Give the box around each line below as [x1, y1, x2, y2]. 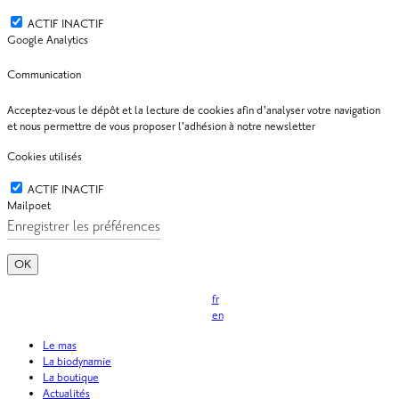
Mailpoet [7, 197, 51, 214]
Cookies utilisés [7, 148, 82, 165]
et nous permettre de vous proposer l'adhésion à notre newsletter [7, 118, 315, 134]
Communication [7, 67, 81, 84]
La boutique [43, 369, 99, 386]
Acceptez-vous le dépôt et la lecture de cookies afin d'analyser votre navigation [7, 102, 380, 118]
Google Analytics [7, 32, 88, 49]
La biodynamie [43, 353, 111, 370]
